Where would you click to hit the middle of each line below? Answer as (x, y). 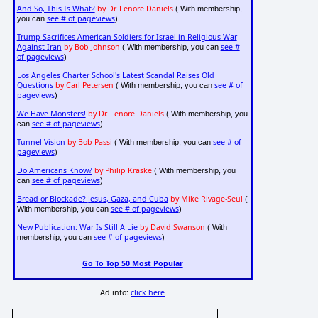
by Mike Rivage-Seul (206, 199)
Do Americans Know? (54, 171)
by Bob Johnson (92, 47)
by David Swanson (172, 227)
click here (148, 293)
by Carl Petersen (84, 86)
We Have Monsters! (51, 114)
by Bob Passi (89, 142)
